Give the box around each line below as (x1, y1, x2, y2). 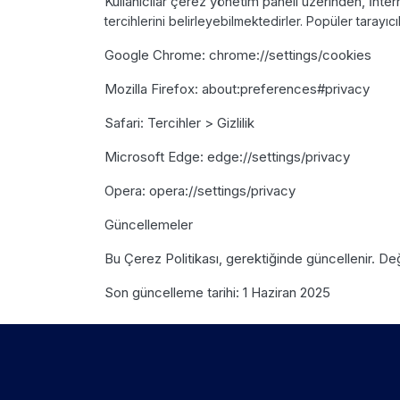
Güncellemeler (104, 215, 196, 233)
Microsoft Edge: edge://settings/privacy (104, 147, 354, 165)
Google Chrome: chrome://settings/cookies (104, 46, 375, 63)
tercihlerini (104, 12, 169, 29)
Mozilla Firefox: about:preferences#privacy (104, 79, 373, 97)
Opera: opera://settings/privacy (104, 181, 299, 199)
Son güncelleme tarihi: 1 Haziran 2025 (104, 283, 330, 301)
